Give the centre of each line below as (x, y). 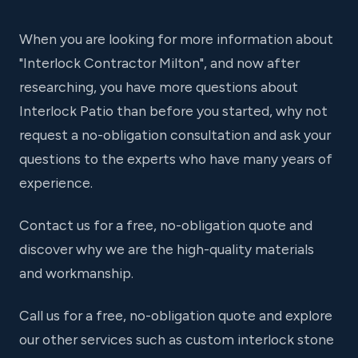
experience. (56, 182)
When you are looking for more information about (176, 38)
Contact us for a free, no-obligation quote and (166, 225)
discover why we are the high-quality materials (167, 249)
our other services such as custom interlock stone (177, 340)
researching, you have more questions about (159, 86)
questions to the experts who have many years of (176, 158)
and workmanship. (76, 273)
